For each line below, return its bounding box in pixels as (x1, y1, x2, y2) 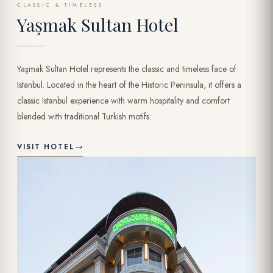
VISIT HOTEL (17, 141, 75, 152)
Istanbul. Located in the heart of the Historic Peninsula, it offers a (17, 78, 241, 91)
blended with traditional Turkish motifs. (17, 110, 151, 122)
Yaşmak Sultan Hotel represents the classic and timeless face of (17, 62, 236, 75)
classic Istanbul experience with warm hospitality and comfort (17, 94, 230, 107)
